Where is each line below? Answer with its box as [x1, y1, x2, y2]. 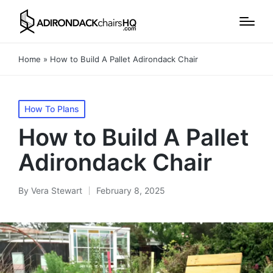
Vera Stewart [31, 185, 82, 196]
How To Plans [24, 104, 79, 114]
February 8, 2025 [96, 185, 165, 196]
